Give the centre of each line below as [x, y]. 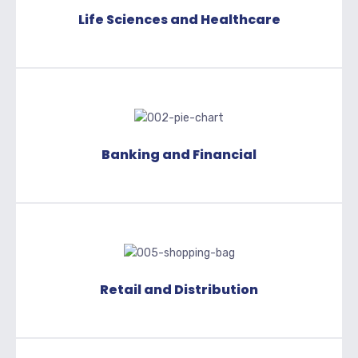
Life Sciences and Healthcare [179, 19]
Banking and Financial [179, 154]
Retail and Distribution [179, 289]
